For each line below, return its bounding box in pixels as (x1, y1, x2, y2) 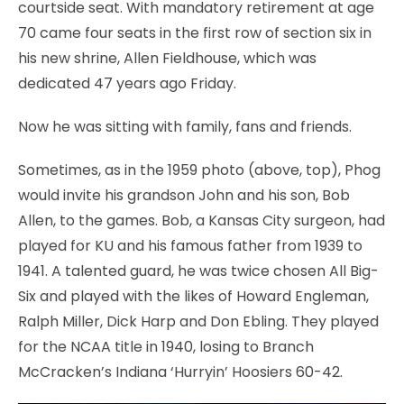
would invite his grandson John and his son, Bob (18, 184, 350, 206)
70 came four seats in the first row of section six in (18, 22, 372, 43)
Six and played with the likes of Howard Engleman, (18, 285, 369, 307)
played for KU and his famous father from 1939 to (18, 234, 363, 256)
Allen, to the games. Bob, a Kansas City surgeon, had (18, 209, 385, 231)
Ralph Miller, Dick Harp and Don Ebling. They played (18, 310, 379, 332)
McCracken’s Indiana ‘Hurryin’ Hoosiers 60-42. (18, 361, 343, 382)
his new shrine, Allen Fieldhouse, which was (18, 47, 317, 69)
